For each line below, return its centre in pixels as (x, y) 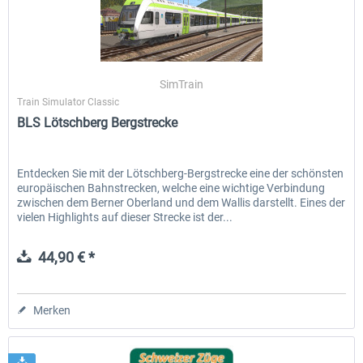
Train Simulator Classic (68, 102)
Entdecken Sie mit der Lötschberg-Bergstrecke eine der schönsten (181, 174)
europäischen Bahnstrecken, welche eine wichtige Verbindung (171, 188)
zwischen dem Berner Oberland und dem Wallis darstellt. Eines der (181, 203)
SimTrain (182, 85)
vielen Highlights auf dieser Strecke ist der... (125, 218)
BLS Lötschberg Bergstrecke (98, 123)
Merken (52, 311)
